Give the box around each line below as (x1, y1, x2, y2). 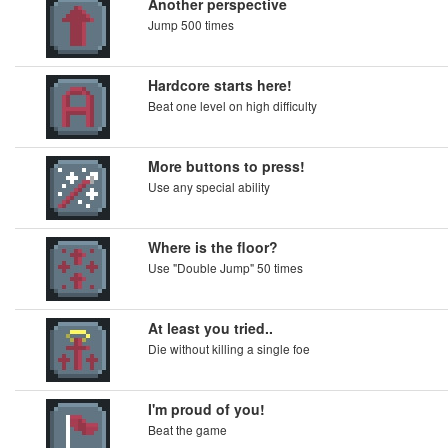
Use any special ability (148, 178, 270, 195)
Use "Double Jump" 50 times (148, 259, 303, 276)
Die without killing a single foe (148, 340, 310, 357)
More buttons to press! (148, 156, 305, 176)
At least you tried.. (148, 318, 273, 338)
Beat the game (148, 421, 227, 438)
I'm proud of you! (148, 399, 265, 419)
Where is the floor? (148, 237, 278, 257)
